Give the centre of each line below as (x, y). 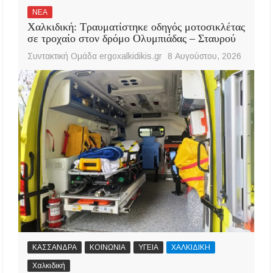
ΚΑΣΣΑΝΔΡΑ (55, 247)
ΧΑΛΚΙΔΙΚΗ (191, 247)
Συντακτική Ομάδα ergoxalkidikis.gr (95, 56)
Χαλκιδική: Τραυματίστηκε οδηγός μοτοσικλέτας (136, 27)
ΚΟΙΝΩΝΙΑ (108, 247)
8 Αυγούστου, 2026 (205, 56)
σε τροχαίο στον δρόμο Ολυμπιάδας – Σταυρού (132, 39)
